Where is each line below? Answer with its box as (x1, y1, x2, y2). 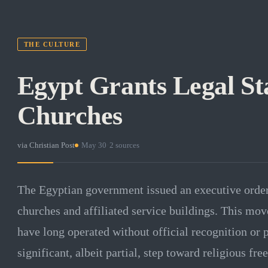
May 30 (81, 140, 106, 150)
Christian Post (29, 140, 75, 150)
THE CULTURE (23, 41, 81, 48)
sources (113, 140, 139, 150)
